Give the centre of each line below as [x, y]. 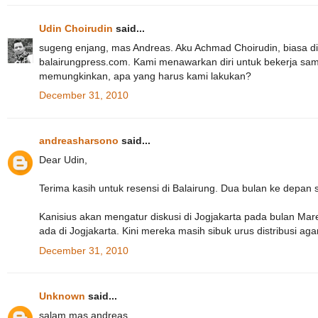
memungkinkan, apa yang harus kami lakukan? [145, 76]
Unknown [62, 296]
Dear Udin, [63, 160]
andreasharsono [79, 141]
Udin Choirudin [76, 28]
